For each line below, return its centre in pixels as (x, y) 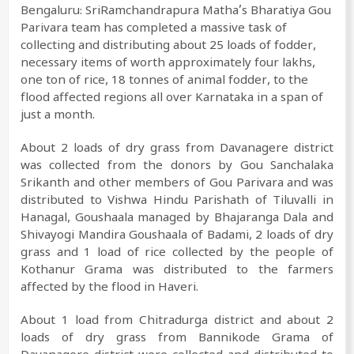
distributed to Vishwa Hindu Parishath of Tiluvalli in (177, 203)
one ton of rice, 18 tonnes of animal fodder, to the (164, 83)
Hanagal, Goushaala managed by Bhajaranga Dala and (177, 220)
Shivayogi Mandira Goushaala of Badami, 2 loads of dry (177, 237)
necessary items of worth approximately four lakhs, (168, 65)
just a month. (58, 117)
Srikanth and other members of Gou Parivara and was (177, 185)
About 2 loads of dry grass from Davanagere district (177, 151)
